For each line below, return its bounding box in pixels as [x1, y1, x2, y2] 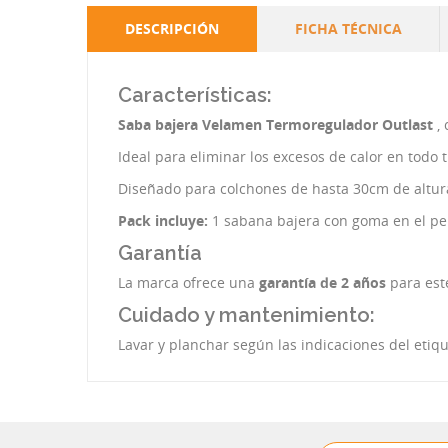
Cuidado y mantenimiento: [118, 303, 375, 327]
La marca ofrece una [118, 273, 255, 292]
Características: [118, 83, 272, 107]
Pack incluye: [118, 211, 208, 230]
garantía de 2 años [255, 273, 386, 292]
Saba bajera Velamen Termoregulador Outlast [118, 115, 437, 134]
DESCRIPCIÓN [125, 19, 219, 38]
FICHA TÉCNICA [295, 19, 402, 38]
